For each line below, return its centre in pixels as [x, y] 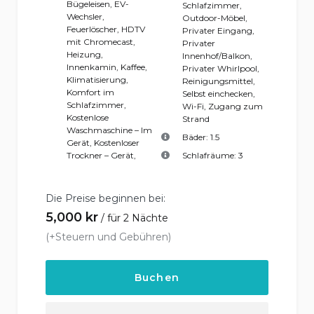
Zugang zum [235, 107]
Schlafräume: [209, 156]
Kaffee [133, 67]
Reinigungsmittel [218, 81]
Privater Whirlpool [220, 69]
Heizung [84, 55]
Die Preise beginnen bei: [105, 199]
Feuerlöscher [92, 29]
